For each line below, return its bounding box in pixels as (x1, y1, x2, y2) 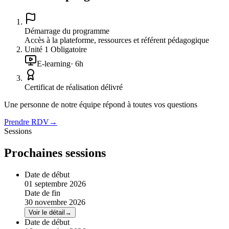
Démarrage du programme (25, 27, 109, 36)
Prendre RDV (4, 118, 49, 127)
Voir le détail (29, 208, 65, 216)
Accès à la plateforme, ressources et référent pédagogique (25, 36, 209, 45)
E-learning (37, 59, 71, 68)
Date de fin (25, 188, 60, 197)
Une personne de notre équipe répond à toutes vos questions (4, 100, 197, 109)
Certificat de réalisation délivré (25, 83, 123, 92)
